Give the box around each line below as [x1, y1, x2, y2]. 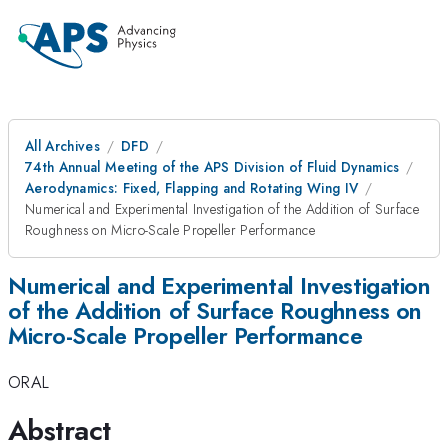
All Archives [25, 136, 100, 156]
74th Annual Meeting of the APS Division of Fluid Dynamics [25, 157, 400, 177]
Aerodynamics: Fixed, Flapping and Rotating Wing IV [25, 178, 359, 198]
